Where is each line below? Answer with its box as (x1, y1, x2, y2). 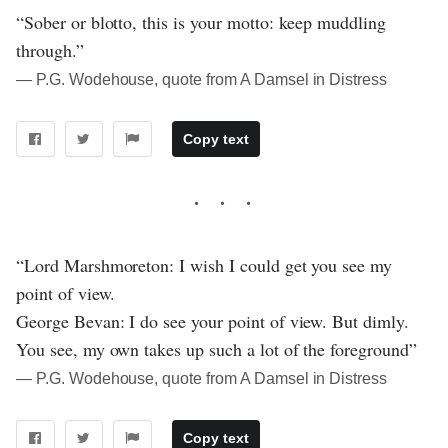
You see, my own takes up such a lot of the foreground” (16, 337, 417, 362)
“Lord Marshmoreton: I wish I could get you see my (16, 253, 393, 278)
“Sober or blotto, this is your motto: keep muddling (16, 10, 387, 35)
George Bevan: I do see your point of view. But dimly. (16, 309, 409, 334)
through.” (16, 38, 84, 63)
